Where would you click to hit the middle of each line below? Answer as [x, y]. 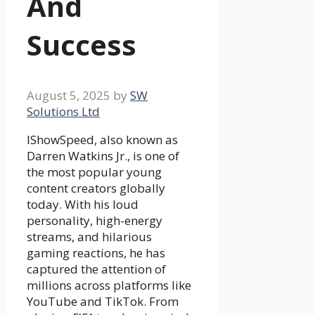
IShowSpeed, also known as [102, 140]
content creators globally [96, 188]
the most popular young [94, 172]
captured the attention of [96, 269]
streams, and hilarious [89, 237]
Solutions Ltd [63, 112]
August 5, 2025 [69, 96]
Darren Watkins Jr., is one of [103, 156]
